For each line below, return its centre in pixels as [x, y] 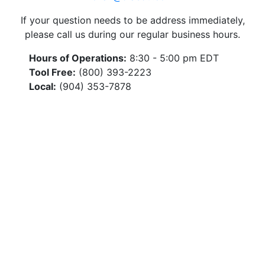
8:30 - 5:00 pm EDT [173, 58]
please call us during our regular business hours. [132, 34]
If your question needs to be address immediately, [132, 20]
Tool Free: [52, 72]
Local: [43, 86]
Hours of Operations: [78, 58]
